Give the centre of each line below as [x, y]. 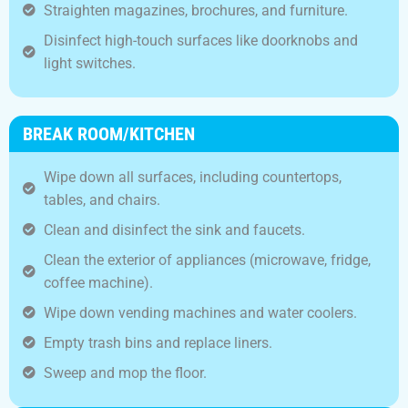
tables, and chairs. [102, 199]
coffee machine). [98, 282]
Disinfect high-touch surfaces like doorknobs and [200, 40]
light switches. [89, 63]
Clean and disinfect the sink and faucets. [174, 229]
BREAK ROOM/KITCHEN [109, 133]
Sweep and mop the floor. [125, 372]
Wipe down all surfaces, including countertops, [192, 177]
